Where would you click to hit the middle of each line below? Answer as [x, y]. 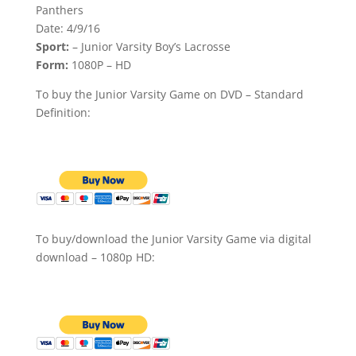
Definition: [63, 112]
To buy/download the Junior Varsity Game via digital [173, 238]
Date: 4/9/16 [68, 28]
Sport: [52, 46]
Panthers [59, 10]
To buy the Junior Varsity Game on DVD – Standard [169, 94]
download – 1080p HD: [95, 257]
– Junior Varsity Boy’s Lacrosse [149, 46]
